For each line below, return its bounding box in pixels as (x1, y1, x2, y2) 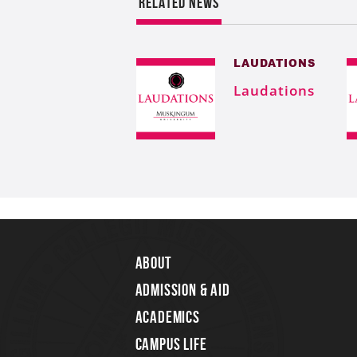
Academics (135, 307, 200, 326)
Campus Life (135, 334, 207, 353)
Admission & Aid (135, 280, 230, 299)
